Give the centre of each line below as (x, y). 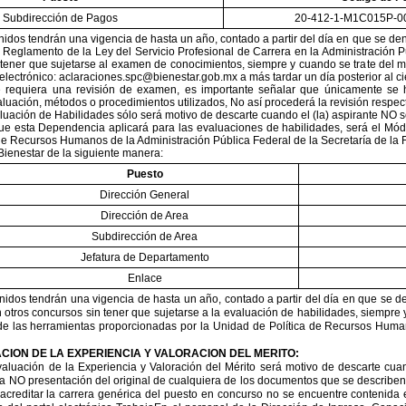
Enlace (145, 278)
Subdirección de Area (145, 237)
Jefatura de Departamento (145, 257)
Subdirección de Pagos (60, 18)
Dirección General (145, 195)
